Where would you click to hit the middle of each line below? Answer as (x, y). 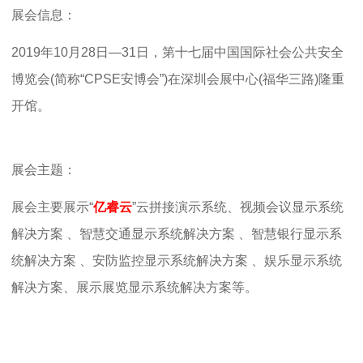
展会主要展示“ (52, 207)
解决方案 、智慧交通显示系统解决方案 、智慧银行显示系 (177, 234)
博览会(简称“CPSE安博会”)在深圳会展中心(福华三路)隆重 (178, 79)
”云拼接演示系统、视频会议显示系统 (238, 207)
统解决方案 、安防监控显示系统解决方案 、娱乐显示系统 (177, 261)
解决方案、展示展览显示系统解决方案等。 (135, 288)
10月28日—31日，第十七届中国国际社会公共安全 (199, 53)
